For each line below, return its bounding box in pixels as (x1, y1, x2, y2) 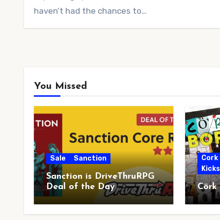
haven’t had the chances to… (34, 5, 147, 16)
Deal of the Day (46, 182, 115, 192)
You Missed (34, 81, 87, 91)
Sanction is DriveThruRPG (46, 171, 155, 181)
